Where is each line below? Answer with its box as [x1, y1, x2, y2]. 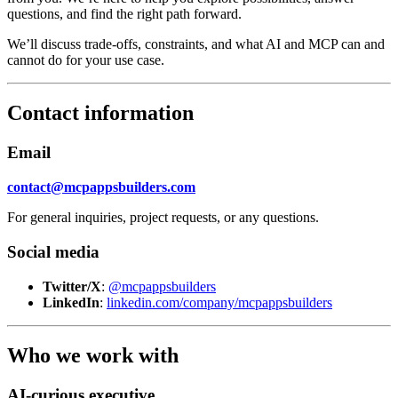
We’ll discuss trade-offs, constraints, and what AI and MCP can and [7, 36, 385, 52]
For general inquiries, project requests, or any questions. [7, 210, 319, 226]
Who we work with [7, 344, 179, 368]
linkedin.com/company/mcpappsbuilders [107, 294, 332, 310]
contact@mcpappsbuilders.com [7, 179, 195, 195]
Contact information [7, 101, 194, 125]
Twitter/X [43, 278, 101, 294]
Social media [7, 242, 99, 261]
